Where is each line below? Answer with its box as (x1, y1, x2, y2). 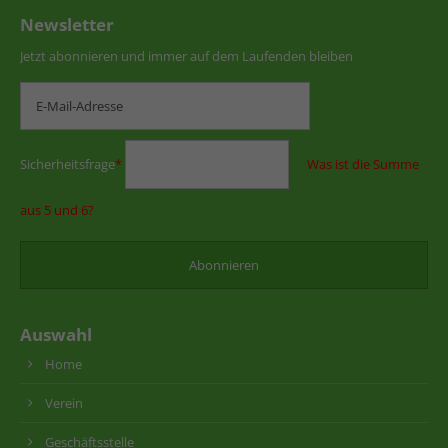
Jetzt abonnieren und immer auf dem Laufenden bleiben (20, 47, 353, 66)
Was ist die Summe (307, 155, 419, 174)
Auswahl (20, 323, 92, 347)
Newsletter (20, 13, 114, 37)
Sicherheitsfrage (20, 155, 115, 174)
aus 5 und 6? (20, 201, 94, 220)
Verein (45, 394, 83, 413)
